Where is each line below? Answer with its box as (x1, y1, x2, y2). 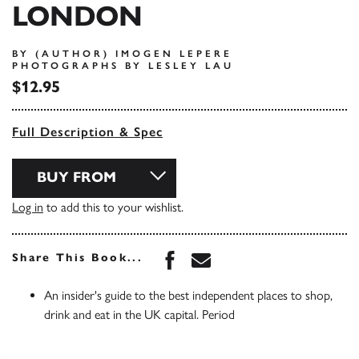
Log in (12, 200, 43, 215)
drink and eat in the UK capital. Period (44, 307, 235, 322)
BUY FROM (37, 168, 116, 186)
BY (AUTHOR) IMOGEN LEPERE (12, 48, 232, 59)
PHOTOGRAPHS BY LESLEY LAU (12, 60, 234, 71)
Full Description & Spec (12, 124, 163, 139)
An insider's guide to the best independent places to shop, (44, 288, 333, 303)
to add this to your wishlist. (43, 200, 184, 215)
